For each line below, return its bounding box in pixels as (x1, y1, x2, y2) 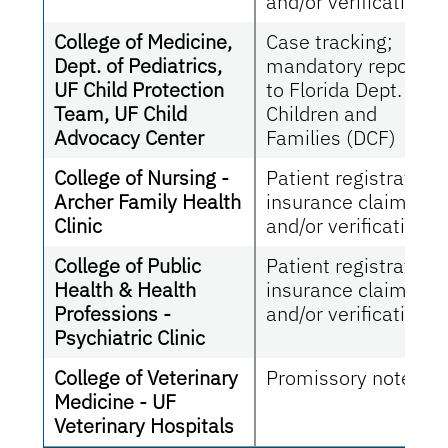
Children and (266, 99, 378, 127)
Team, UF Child (54, 99, 188, 127)
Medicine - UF (54, 387, 177, 415)
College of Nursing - (54, 163, 230, 191)
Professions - (54, 299, 172, 327)
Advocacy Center (54, 123, 205, 151)
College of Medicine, (54, 27, 233, 55)
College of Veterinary (54, 363, 239, 391)
